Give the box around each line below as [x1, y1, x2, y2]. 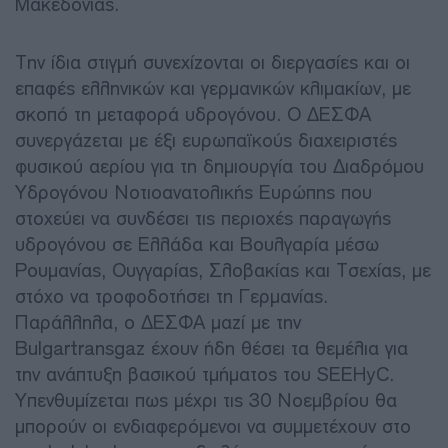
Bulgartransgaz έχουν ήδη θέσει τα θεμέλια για [15, 336, 408, 360]
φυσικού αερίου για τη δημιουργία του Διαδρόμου [15, 154, 424, 178]
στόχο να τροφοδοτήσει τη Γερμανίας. [15, 284, 328, 308]
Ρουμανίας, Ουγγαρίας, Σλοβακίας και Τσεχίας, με [15, 258, 431, 282]
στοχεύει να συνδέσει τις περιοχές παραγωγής [15, 206, 391, 230]
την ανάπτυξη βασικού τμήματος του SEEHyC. [15, 362, 394, 386]
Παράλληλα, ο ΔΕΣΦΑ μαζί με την [15, 310, 301, 334]
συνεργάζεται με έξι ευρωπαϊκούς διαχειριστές [15, 128, 397, 152]
